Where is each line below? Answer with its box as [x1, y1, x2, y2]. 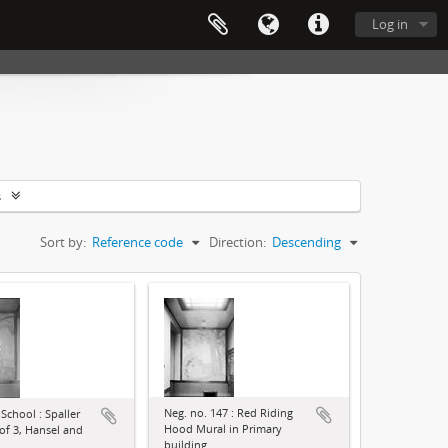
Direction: [209, 233, 266, 251]
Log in [372, 15, 408, 33]
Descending [272, 233, 341, 251]
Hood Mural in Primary [164, 421, 282, 436]
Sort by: [40, 233, 86, 251]
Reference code [92, 233, 183, 251]
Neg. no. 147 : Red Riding [164, 405, 293, 420]
